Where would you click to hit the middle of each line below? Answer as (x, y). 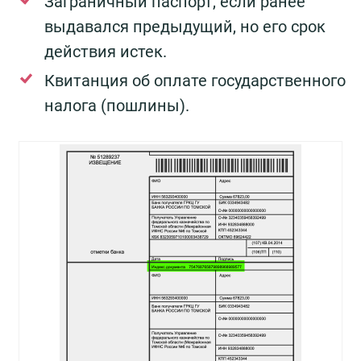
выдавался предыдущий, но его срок (185, 27)
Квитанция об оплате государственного (195, 81)
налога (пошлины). (117, 106)
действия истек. (106, 52)
